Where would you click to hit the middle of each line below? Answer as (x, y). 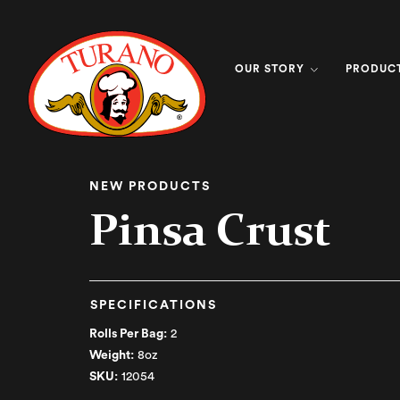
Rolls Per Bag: (128, 334)
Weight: (112, 355)
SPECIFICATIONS (154, 305)
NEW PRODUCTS (150, 187)
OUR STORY (271, 69)
